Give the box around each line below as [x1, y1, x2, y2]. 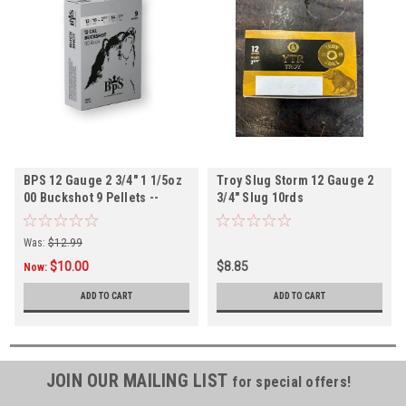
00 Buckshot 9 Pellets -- [24, 189, 159, 205]
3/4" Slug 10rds [217, 189, 304, 205]
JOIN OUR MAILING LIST [45, 369, 233, 391]
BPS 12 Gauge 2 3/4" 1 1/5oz [24, 172, 182, 188]
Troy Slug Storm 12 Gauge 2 [217, 172, 374, 188]
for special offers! [232, 372, 352, 391]
